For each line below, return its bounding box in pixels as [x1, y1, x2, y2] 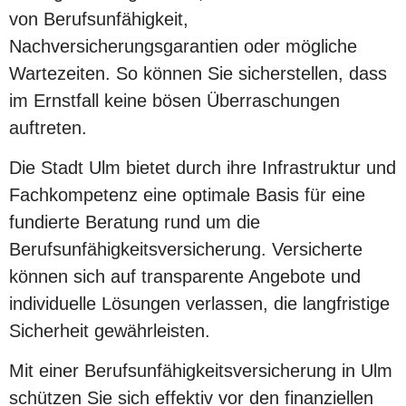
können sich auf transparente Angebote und [9, 266, 361, 286]
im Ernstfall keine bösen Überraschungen [9, 90, 340, 111]
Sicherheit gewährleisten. [9, 320, 210, 341]
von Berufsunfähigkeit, [9, 8, 188, 29]
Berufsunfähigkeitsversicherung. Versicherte [9, 238, 362, 259]
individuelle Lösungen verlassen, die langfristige [9, 293, 390, 314]
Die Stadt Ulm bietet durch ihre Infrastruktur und [9, 157, 396, 178]
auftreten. [9, 117, 87, 138]
